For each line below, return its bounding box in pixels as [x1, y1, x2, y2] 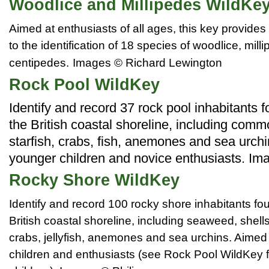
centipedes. [9, 56, 69, 69]
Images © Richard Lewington [73, 56, 222, 69]
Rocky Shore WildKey [9, 171, 180, 190]
